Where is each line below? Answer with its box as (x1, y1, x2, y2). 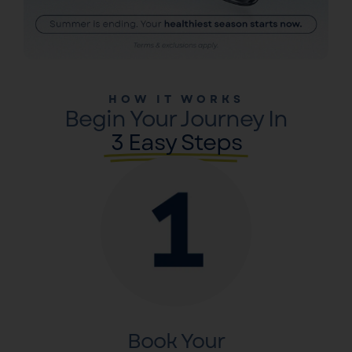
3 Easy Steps (110, 126, 242, 159)
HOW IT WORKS (108, 90, 244, 107)
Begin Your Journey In (64, 102, 288, 135)
